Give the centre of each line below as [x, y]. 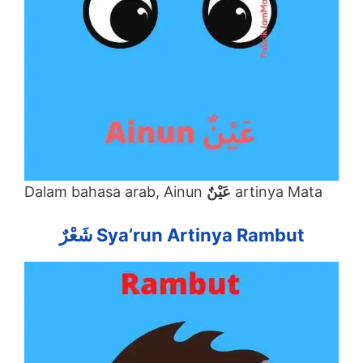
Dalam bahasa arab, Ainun [115, 192]
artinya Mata [277, 192]
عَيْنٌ [219, 192]
